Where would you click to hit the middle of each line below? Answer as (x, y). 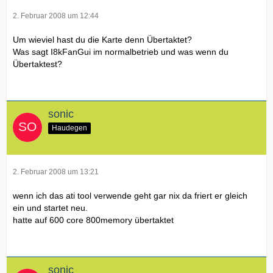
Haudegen (69, 128)
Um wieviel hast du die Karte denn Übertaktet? (102, 39)
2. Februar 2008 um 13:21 (56, 172)
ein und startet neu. (50, 207)
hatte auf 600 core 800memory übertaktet (93, 220)
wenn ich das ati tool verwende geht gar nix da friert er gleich (130, 195)
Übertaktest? (37, 64)
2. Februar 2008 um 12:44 (56, 16)
